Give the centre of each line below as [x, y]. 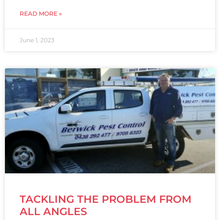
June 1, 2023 [37, 40]
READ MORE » [41, 14]
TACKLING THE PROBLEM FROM [106, 199]
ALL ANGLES [53, 211]
